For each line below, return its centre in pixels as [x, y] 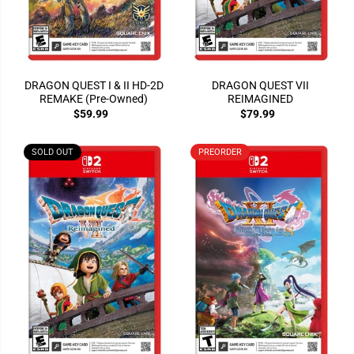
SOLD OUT [53, 152]
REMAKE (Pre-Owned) [94, 98]
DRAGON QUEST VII [260, 85]
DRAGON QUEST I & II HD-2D [94, 85]
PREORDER [220, 152]
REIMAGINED [260, 98]
